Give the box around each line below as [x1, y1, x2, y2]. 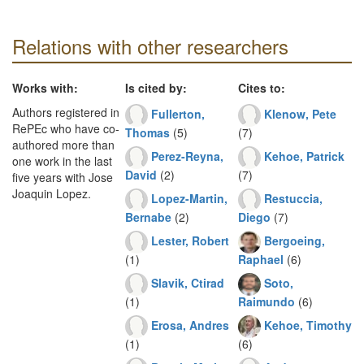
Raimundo [238, 293, 295, 310]
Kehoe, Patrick [264, 147, 344, 164]
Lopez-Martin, [151, 189, 227, 206]
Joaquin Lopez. [12, 185, 91, 201]
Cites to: [238, 80, 285, 96]
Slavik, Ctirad [151, 274, 224, 291]
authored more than [12, 136, 115, 153]
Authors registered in [12, 104, 119, 120]
